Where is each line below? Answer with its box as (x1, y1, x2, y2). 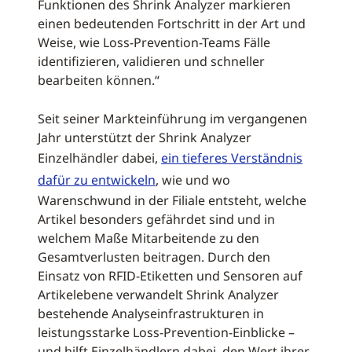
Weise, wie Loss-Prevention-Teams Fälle (38, 34, 270, 51)
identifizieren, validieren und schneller (38, 53, 265, 70)
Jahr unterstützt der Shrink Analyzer (38, 129, 251, 146)
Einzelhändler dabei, (38, 149, 161, 167)
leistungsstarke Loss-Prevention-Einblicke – (38, 324, 295, 341)
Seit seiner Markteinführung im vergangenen (38, 110, 307, 127)
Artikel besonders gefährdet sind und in (38, 211, 275, 228)
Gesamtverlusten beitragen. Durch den (38, 248, 270, 266)
